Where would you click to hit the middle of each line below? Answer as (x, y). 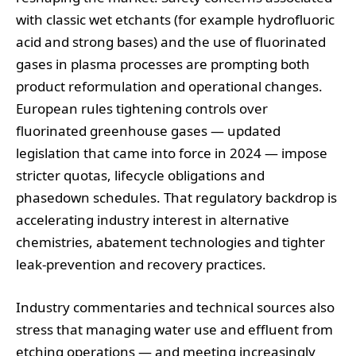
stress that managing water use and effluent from (174, 330)
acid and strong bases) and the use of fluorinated (171, 41)
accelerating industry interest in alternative (153, 219)
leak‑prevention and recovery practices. (141, 264)
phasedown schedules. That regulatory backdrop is (176, 197)
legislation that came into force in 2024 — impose (172, 153)
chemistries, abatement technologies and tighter (170, 242)
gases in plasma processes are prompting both (163, 64)
